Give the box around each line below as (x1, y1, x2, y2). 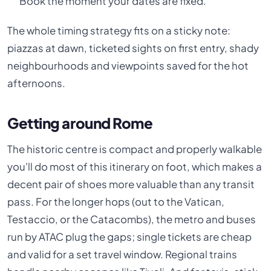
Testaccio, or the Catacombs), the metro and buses (7, 213, 256, 226)
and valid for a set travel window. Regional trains (7, 248, 238, 261)
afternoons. (7, 77, 66, 90)
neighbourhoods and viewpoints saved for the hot (7, 59, 249, 73)
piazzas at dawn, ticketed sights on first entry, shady (7, 42, 260, 55)
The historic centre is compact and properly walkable (7, 143, 263, 156)
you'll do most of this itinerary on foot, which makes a (7, 160, 263, 174)
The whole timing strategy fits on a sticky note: (7, 24, 231, 38)
